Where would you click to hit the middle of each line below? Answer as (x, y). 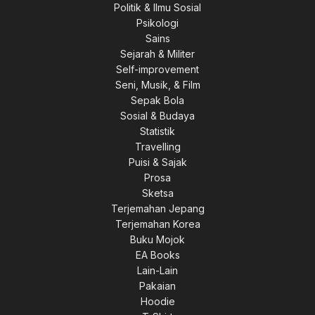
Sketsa (157, 193)
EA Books (157, 255)
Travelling (157, 147)
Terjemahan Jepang (157, 208)
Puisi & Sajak (157, 162)
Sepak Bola (157, 100)
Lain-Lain (157, 270)
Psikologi (157, 23)
